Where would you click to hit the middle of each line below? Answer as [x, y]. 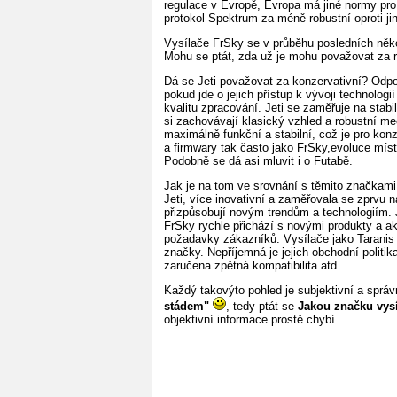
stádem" [187, 306]
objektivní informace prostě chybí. [251, 319]
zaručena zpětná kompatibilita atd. [252, 265]
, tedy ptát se [262, 306]
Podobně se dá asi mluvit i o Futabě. [258, 160]
